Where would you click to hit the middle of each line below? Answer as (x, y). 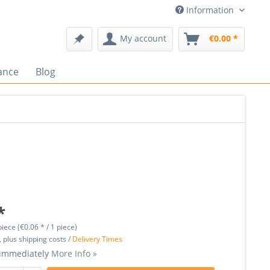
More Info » (74, 253)
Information (210, 10)
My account (143, 38)
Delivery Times (98, 239)
